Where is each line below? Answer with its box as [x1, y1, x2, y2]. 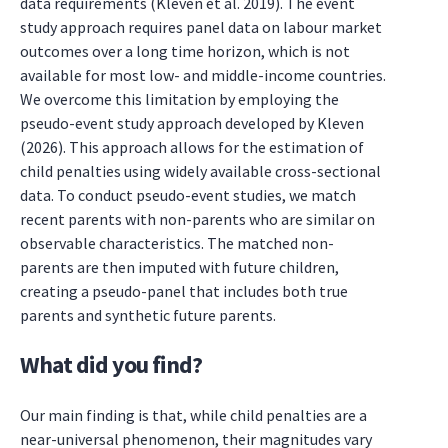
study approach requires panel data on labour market [20, 17, 382, 37]
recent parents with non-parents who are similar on [20, 209, 375, 229]
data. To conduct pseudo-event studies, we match [20, 185, 356, 205]
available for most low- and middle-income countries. [20, 65, 386, 85]
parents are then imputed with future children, [20, 257, 339, 277]
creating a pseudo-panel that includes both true [20, 281, 348, 301]
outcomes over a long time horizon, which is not [20, 41, 350, 61]
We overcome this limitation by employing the [20, 89, 339, 109]
